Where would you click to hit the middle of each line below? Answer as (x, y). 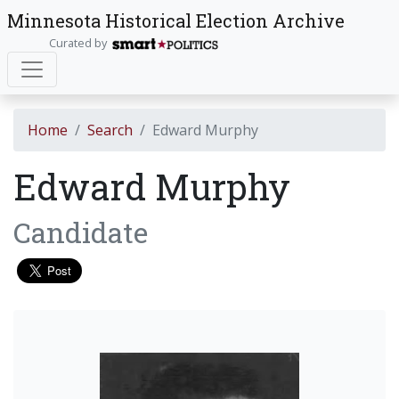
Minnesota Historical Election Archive (176, 20)
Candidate (81, 232)
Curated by (80, 43)
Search (110, 130)
